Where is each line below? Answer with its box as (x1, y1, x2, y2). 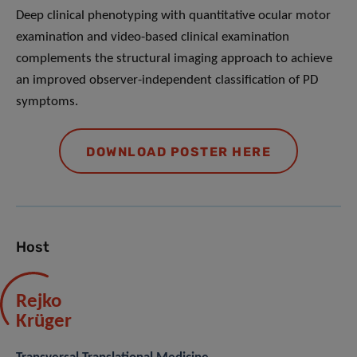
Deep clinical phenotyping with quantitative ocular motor (16, 8, 331, 22)
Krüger (16, 311, 72, 331)
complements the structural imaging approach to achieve (16, 51, 332, 65)
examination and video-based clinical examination (16, 29, 289, 44)
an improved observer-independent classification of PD (16, 73, 318, 87)
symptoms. (16, 94, 78, 108)
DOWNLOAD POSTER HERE (86, 143, 271, 159)
